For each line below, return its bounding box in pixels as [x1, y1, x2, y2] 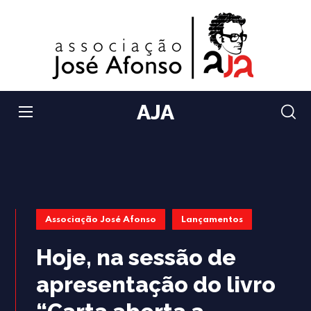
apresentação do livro [36, 271, 276, 297]
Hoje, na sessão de [36, 244, 237, 270]
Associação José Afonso [45, 215, 157, 224]
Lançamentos [181, 215, 244, 224]
